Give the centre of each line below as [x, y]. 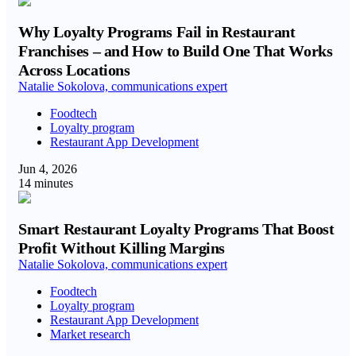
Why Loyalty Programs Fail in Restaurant [157, 32]
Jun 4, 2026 [48, 169]
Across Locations [74, 70]
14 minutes [46, 183]
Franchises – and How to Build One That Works [176, 51]
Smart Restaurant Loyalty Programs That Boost [176, 229]
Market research [90, 334]
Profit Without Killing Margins [122, 248]
